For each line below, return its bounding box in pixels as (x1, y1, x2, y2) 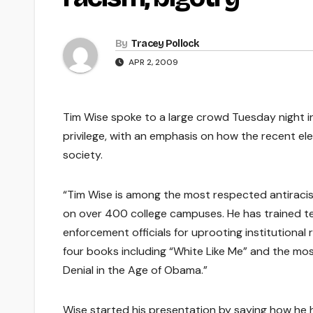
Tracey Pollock (131, 37, 198, 50)
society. (63, 147, 103, 162)
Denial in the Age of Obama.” (63, 262, 208, 277)
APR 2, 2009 (126, 56, 178, 68)
